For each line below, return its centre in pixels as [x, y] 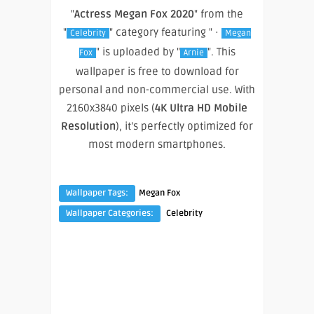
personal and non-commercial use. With [157, 89]
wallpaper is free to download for [157, 71]
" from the [219, 14]
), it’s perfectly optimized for [184, 126]
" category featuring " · [165, 32]
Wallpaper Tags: [97, 193]
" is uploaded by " [138, 52]
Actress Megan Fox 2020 [134, 14]
